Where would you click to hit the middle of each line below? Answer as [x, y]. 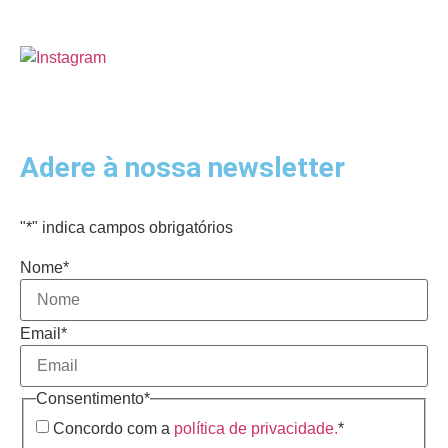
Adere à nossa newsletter [182, 167]
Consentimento [90, 398]
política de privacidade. [256, 429]
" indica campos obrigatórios [132, 228]
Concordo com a [113, 429]
